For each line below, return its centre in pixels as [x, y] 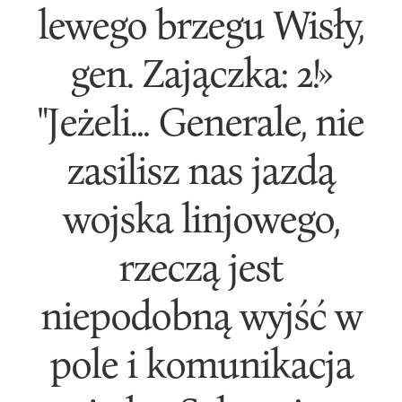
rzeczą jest [201, 266]
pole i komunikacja [201, 363]
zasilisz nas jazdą [201, 169]
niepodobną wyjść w [201, 314]
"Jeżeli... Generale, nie [201, 120]
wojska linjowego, [201, 217]
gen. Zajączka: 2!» [201, 72]
